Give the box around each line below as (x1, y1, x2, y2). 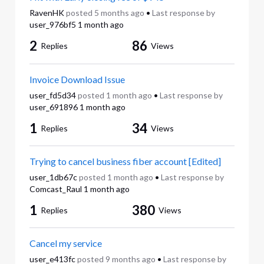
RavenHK (29, 8, 64, 18)
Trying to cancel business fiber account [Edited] (29, 155, 221, 167)
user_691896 (29, 101, 78, 112)
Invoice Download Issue (29, 73, 125, 85)
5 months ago (94, 8, 144, 18)
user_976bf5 (29, 19, 76, 30)
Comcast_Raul (29, 183, 82, 194)
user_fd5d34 (29, 90, 76, 100)
